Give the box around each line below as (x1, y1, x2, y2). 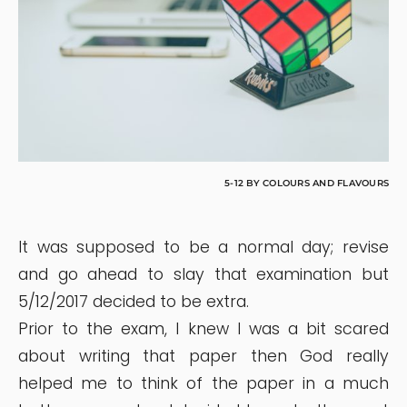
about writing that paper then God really (18, 344, 389, 367)
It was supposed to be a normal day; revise (18, 235, 389, 258)
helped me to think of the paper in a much (18, 372, 389, 394)
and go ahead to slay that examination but (18, 263, 389, 285)
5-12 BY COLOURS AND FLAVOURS (224, 176, 389, 189)
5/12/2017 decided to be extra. (18, 290, 249, 313)
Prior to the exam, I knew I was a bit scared (18, 317, 389, 340)
